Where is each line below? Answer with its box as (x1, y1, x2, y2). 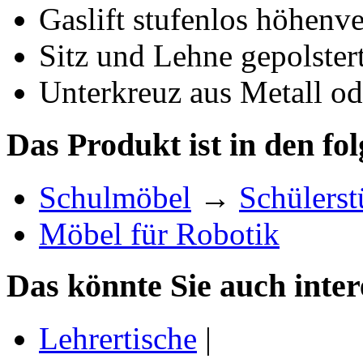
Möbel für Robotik (39, 216, 280, 251)
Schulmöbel (39, 179, 191, 215)
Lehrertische (39, 321, 197, 357)
